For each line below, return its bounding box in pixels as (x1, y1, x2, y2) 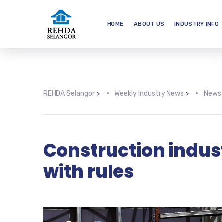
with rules (43, 159, 134, 184)
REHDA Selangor (43, 89, 95, 98)
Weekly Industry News (114, 89, 184, 98)
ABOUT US (134, 21, 165, 27)
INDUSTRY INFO (174, 21, 219, 27)
